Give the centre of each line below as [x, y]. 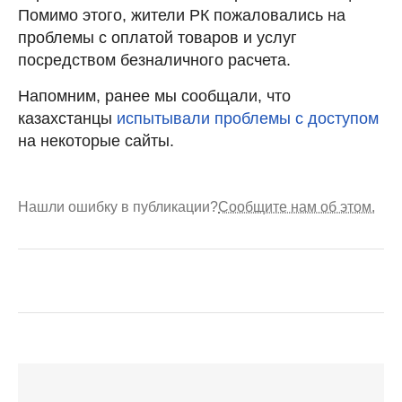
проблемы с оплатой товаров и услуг [157, 37]
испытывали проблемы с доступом [248, 118]
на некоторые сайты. [96, 140]
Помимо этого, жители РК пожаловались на [182, 15]
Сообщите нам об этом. [297, 206]
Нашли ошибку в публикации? [118, 206]
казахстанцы [67, 118]
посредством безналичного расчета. [154, 60]
